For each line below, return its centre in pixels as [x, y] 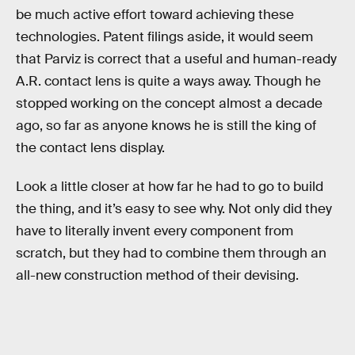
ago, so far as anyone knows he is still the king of [166, 125]
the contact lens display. [90, 147]
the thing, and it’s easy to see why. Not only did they [174, 209]
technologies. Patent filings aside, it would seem [164, 36]
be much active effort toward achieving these [155, 14]
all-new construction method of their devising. [157, 276]
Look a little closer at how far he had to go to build [170, 187]
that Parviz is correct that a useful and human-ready [176, 59]
